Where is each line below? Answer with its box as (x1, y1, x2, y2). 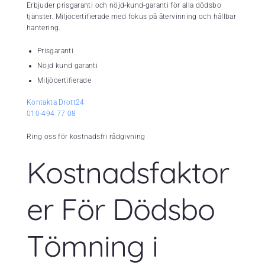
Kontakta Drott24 (27, 98, 85, 107)
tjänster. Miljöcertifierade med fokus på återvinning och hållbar (27, 12, 237, 21)
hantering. (27, 24, 61, 33)
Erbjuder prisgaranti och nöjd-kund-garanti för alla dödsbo (27, 1, 221, 10)
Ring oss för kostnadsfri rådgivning (27, 132, 146, 141)
